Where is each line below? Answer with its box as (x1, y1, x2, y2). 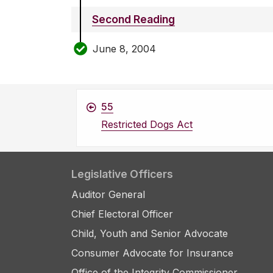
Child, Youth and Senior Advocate (71, 227, 228, 240)
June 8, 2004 (93, 42, 156, 55)
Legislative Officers (71, 168, 173, 181)
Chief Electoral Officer (71, 208, 173, 221)
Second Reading (92, 13, 175, 26)
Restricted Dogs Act (101, 118, 193, 131)
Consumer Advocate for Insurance (71, 247, 233, 260)
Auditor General (71, 188, 145, 201)
